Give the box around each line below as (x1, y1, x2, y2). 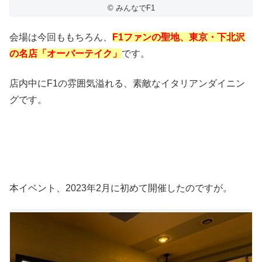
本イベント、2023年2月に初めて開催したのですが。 (9, 182, 232, 193)
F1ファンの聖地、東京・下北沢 (112, 32, 245, 43)
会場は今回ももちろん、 (9, 32, 112, 43)
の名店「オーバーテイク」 (9, 49, 122, 59)
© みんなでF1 (107, 3, 155, 12)
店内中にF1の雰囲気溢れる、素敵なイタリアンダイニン (9, 78, 245, 88)
